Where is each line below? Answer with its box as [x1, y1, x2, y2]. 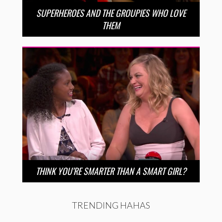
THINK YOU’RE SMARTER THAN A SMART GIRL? [36, 164, 186, 177]
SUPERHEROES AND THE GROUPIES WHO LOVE [36, 6, 186, 19]
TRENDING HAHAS [72, 199, 150, 211]
